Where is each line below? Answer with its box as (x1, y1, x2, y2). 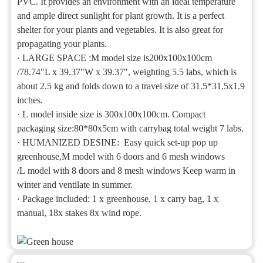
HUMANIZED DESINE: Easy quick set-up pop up (22, 137, 218, 147)
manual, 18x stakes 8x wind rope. (17, 208, 142, 218)
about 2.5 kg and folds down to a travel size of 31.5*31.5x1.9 (17, 81, 245, 91)
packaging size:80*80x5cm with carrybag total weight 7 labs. (17, 123, 244, 133)
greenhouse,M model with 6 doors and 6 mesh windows (17, 151, 225, 161)
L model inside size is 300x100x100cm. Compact (22, 109, 206, 119)
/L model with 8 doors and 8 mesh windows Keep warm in (17, 166, 236, 176)
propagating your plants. (17, 39, 107, 49)
